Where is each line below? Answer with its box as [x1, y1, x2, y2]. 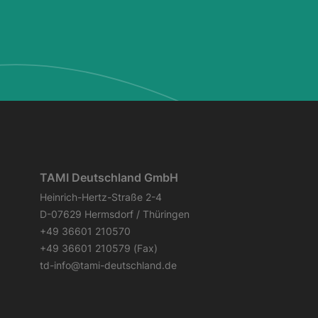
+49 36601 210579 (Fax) [40, 242, 158, 255]
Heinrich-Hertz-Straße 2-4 [40, 191, 162, 204]
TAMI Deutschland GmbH [40, 170, 178, 185]
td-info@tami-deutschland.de [40, 259, 177, 272]
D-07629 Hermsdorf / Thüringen [40, 208, 190, 221]
